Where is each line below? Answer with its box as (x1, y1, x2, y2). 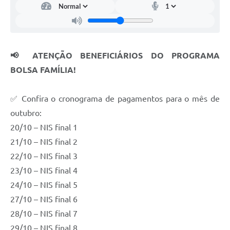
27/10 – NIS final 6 (10, 194, 78, 204)
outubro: (10, 108, 42, 118)
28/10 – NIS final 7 (10, 208, 78, 218)
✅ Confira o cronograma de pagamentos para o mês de (10, 93, 220, 103)
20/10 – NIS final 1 (10, 122, 78, 132)
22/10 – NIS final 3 (10, 151, 78, 161)
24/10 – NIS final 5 (10, 180, 78, 189)
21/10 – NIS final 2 (10, 137, 78, 146)
